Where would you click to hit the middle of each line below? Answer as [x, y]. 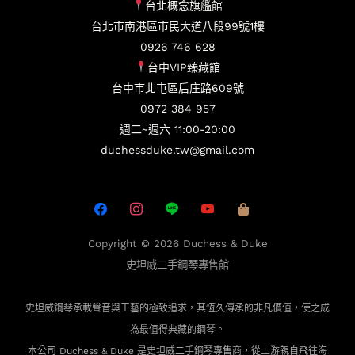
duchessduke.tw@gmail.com [177, 149]
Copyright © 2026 [135, 243]
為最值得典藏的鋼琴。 [177, 329]
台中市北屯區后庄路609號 [177, 88]
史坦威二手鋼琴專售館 [177, 265]
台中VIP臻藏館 [183, 67]
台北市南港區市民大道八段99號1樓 [177, 26]
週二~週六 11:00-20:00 [177, 129]
